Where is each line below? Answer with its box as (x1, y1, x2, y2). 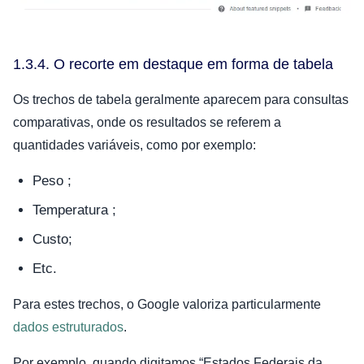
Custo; (32, 232, 72, 248)
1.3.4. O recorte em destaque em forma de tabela (13, 56, 333, 73)
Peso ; (32, 173, 71, 189)
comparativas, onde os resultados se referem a (13, 115, 281, 130)
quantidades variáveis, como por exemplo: (13, 138, 256, 153)
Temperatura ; (32, 202, 116, 219)
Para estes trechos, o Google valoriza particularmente (13, 297, 321, 312)
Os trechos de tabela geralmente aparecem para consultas (13, 93, 349, 107)
